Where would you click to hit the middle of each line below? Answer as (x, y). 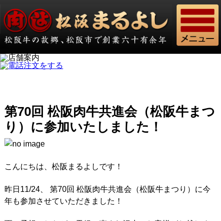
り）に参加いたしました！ (83, 127)
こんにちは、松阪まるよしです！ (63, 166)
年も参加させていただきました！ (63, 201)
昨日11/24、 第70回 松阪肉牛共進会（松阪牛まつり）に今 (107, 189)
